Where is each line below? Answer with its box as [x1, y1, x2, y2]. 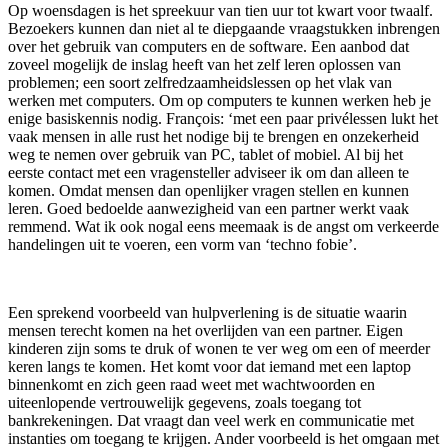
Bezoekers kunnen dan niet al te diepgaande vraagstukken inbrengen [8, 19, 440, 37]
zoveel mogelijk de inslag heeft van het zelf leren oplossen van [8, 55, 401, 73]
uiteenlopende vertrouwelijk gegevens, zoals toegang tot [8, 393, 361, 411]
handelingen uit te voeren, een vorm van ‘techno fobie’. [8, 235, 357, 253]
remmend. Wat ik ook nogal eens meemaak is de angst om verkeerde [8, 217, 439, 235]
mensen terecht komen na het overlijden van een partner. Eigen [8, 321, 403, 339]
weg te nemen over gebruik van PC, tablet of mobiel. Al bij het [8, 145, 403, 163]
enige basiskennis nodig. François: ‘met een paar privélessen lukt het [8, 109, 438, 127]
